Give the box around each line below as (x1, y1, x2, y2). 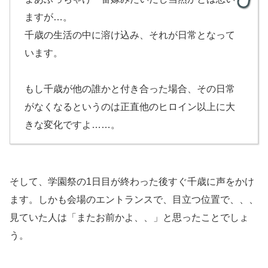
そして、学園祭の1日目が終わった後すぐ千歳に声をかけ (10, 176, 254, 187)
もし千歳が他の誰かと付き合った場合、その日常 (25, 83, 235, 94)
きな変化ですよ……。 (25, 119, 120, 130)
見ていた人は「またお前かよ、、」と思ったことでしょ (10, 212, 249, 223)
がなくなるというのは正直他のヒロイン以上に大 (25, 101, 235, 112)
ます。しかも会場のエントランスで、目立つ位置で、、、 (10, 194, 258, 205)
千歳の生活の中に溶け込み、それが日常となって (25, 29, 235, 40)
